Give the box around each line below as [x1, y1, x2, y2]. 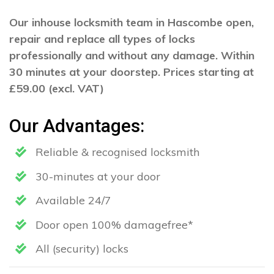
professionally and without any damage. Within [9, 48, 254, 62]
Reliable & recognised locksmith [32, 145, 199, 159]
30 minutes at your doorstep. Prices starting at [9, 65, 254, 79]
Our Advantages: [9, 115, 144, 136]
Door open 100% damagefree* [32, 217, 193, 232]
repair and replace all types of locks [9, 32, 195, 46]
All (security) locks [32, 242, 128, 256]
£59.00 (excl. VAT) [9, 81, 104, 95]
